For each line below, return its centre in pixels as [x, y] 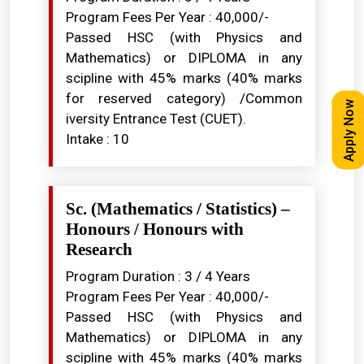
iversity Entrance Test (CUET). [156, 119]
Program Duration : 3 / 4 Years [158, 276]
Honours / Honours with [155, 229]
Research [99, 249]
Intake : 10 [97, 139]
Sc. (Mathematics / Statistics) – [178, 209]
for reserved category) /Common [184, 98]
